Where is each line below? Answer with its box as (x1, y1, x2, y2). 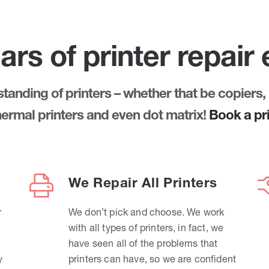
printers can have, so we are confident (68, 253, 237, 265)
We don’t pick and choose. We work (68, 206, 225, 218)
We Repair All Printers (68, 174, 218, 191)
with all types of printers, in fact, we (68, 222, 224, 234)
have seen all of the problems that (68, 237, 218, 249)
